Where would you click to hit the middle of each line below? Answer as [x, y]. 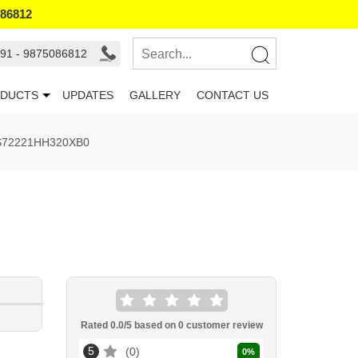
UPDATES [88, 95]
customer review [223, 325]
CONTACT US [233, 95]
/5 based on [151, 325]
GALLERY [155, 95]
